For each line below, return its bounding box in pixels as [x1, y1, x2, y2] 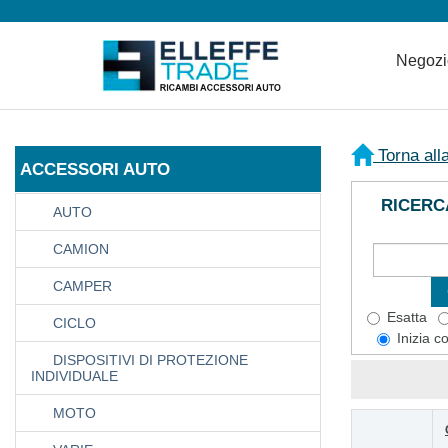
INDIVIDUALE [31, 368, 118, 385]
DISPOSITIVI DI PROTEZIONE [53, 352, 248, 369]
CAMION [53, 241, 109, 258]
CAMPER [53, 278, 112, 295]
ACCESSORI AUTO [20, 159, 170, 179]
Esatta [387, 309, 427, 326]
